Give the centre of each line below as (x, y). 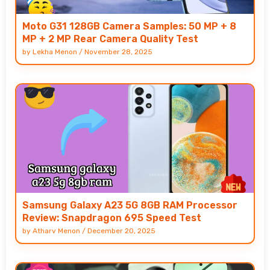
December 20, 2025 (121, 231)
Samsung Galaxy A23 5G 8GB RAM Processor (130, 205)
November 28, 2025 (118, 52)
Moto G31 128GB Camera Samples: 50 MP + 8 (129, 26)
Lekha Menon (55, 52)
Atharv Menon (56, 231)
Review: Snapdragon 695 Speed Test (112, 218)
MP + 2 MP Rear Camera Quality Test (110, 39)
